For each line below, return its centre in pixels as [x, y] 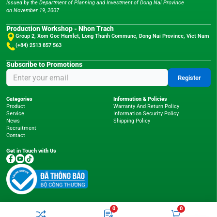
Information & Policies [140, 99]
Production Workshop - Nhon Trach [60, 28]
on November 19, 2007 [32, 11]
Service [15, 114]
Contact [15, 136]
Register [190, 77]
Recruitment [21, 128]
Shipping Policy [132, 121]
